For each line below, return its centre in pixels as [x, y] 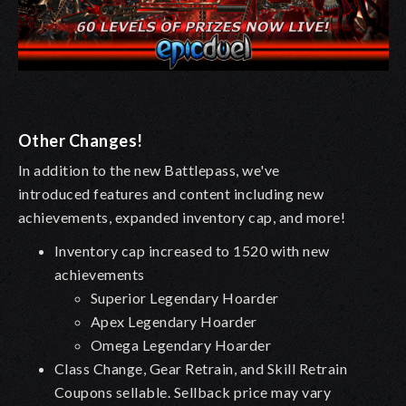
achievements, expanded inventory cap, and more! [182, 217]
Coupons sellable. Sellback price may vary [193, 391]
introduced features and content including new [171, 193]
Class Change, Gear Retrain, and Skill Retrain [201, 368]
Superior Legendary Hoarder [185, 297]
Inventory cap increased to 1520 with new [192, 250]
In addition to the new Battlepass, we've [149, 169]
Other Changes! [81, 140]
